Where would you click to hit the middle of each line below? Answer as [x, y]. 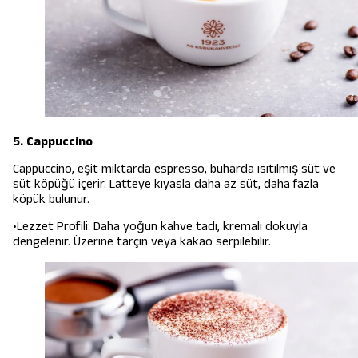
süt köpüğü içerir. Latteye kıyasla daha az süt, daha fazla [166, 184]
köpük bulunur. [51, 199]
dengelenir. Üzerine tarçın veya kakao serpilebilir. [142, 241]
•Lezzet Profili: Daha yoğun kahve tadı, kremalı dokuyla [160, 226]
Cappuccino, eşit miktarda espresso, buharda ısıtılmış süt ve [174, 169]
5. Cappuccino [53, 141]
